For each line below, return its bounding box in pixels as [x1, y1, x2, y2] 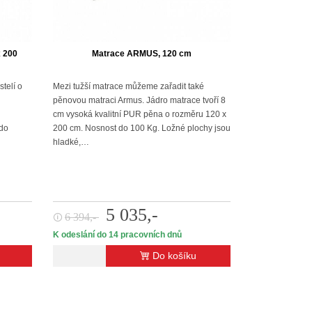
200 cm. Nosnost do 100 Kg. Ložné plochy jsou [53, 123, 231, 132]
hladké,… [53, 137, 89, 146]
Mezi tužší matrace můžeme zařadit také [53, 81, 204, 91]
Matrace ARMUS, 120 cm [92, 49, 192, 58]
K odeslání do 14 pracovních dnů [53, 230, 182, 240]
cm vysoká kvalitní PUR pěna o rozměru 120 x [53, 109, 226, 118]
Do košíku [153, 250, 196, 261]
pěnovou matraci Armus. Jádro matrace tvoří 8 [53, 95, 226, 104]
